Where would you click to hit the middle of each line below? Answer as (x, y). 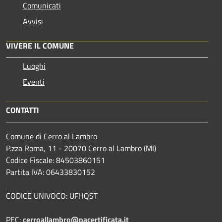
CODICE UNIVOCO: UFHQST (52, 196)
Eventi (34, 82)
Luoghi (34, 66)
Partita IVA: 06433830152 (52, 172)
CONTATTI (23, 110)
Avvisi (33, 22)
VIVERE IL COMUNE (40, 46)
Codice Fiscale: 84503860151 (55, 160)
